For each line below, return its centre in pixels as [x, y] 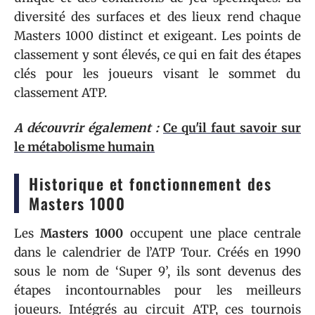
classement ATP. [60, 93]
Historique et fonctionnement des [150, 183]
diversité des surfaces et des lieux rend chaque [157, 17]
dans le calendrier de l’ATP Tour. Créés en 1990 [157, 252]
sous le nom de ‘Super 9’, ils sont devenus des [157, 271]
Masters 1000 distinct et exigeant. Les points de [157, 36]
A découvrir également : [86, 128]
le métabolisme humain [84, 147]
